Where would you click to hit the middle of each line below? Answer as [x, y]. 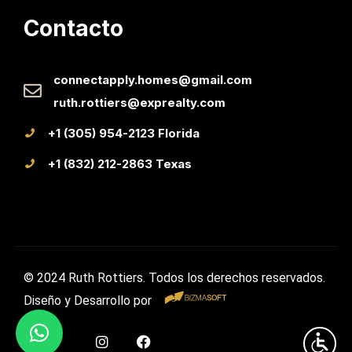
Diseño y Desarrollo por [94, 300]
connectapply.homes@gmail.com [153, 79]
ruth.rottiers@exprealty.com [139, 102]
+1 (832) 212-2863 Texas [120, 163]
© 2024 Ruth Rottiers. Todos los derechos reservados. [174, 277]
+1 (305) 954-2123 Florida [124, 133]
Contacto [73, 28]
